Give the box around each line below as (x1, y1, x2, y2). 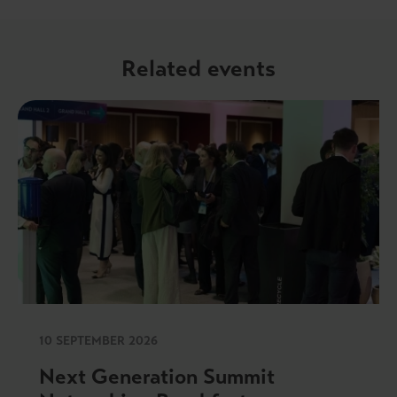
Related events (121, 54, 276, 83)
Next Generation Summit (39, 362, 275, 390)
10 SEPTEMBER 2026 (39, 332, 158, 348)
